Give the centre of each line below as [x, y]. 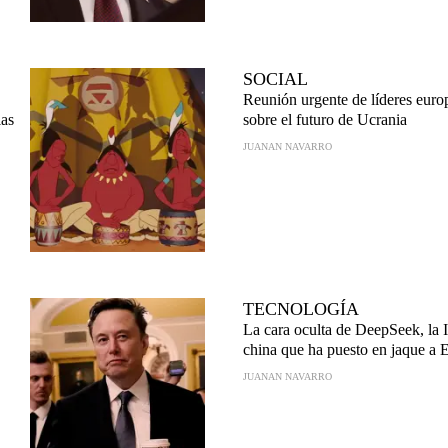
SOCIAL [275, 79]
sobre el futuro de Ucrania [325, 119]
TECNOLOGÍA [301, 309]
